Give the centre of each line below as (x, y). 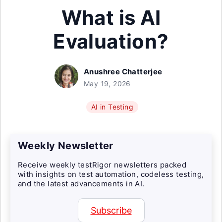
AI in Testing (112, 107)
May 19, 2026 (107, 83)
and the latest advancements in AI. (81, 184)
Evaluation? (111, 41)
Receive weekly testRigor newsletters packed (102, 165)
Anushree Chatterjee (123, 72)
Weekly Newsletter (66, 146)
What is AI (111, 18)
